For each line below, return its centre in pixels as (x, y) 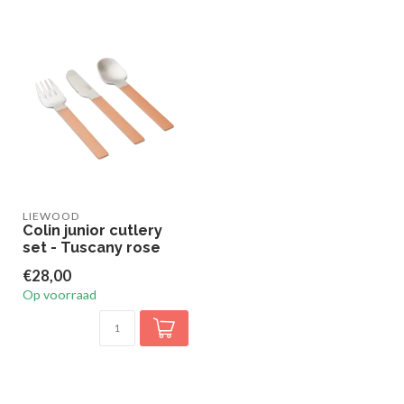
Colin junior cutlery (92, 230)
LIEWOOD (51, 216)
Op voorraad (60, 294)
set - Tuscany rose (92, 247)
